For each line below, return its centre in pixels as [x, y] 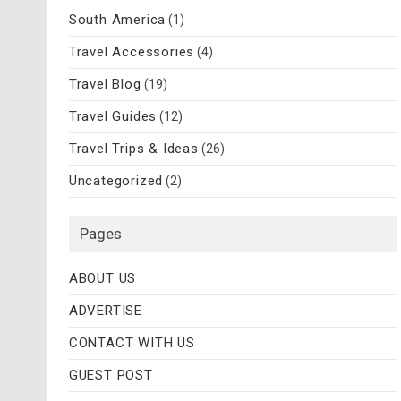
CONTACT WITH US [132, 342]
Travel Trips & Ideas [133, 148]
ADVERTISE [106, 310]
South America [117, 19]
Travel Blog [105, 84]
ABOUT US [102, 278]
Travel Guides [113, 116]
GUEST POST [111, 375]
